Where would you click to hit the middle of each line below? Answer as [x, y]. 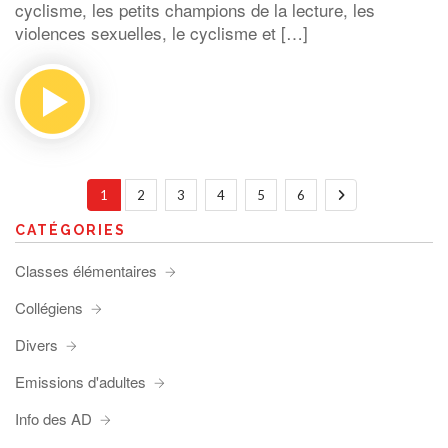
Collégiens [49, 307]
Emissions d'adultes [80, 381]
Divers [36, 344]
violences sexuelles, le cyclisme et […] [161, 32]
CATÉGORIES [70, 230]
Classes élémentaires [86, 270]
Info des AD [53, 418]
